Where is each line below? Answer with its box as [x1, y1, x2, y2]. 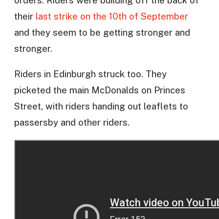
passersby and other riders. [14, 117, 130, 128]
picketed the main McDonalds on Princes [14, 85, 185, 96]
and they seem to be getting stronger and [14, 27, 190, 38]
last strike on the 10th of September [35, 11, 188, 22]
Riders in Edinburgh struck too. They [14, 68, 167, 80]
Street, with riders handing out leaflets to [14, 101, 188, 112]
